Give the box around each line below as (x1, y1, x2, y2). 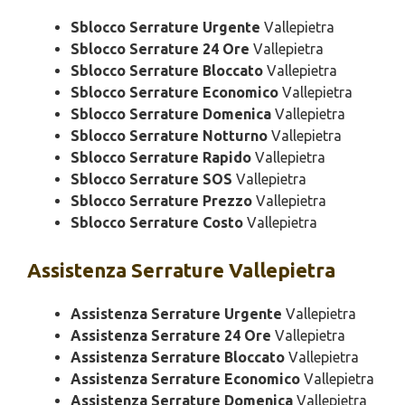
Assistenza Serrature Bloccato (71, 349, 285, 365)
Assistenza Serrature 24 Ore (71, 327, 271, 344)
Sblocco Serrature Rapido (71, 149, 251, 165)
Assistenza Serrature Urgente (71, 306, 282, 322)
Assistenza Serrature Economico (71, 371, 300, 387)
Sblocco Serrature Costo (71, 214, 243, 231)
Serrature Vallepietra (127, 259, 335, 281)
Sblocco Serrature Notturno (71, 127, 268, 144)
